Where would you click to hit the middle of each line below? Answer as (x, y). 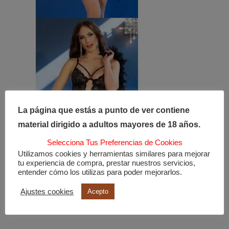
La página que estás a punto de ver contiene (104, 110)
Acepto (98, 192)
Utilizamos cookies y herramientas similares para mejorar (114, 154)
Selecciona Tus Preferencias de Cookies (114, 142)
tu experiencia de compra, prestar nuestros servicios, (107, 163)
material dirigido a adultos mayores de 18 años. (109, 124)
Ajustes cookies (47, 191)
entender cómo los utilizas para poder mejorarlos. (100, 173)
